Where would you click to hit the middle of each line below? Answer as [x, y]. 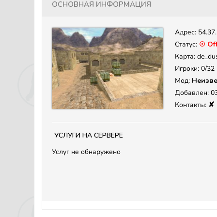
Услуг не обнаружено [86, 152]
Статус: [187, 44]
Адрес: [186, 32]
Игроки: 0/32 [195, 69]
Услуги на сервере [89, 134]
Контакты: [192, 105]
